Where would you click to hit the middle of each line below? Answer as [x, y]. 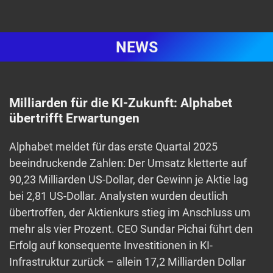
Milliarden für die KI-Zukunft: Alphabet [121, 103]
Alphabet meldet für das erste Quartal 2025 [113, 147]
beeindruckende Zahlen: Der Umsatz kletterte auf [128, 163]
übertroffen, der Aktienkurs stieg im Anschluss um [130, 213]
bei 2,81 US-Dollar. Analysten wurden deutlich [119, 196]
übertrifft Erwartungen [74, 119]
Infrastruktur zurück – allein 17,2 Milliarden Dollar [127, 262]
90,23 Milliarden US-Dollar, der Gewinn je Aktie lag [129, 180]
